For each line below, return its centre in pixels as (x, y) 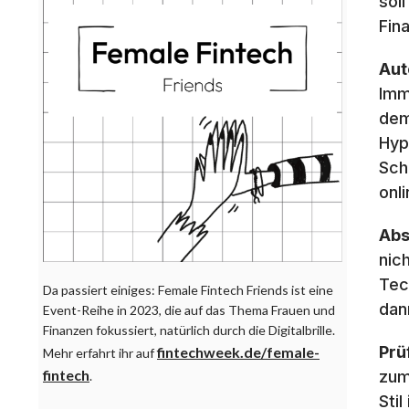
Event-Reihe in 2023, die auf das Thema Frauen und (189, 310)
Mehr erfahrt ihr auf (100, 353)
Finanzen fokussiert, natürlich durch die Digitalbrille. (189, 330)
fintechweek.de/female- (238, 352)
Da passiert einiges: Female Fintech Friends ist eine (188, 290)
